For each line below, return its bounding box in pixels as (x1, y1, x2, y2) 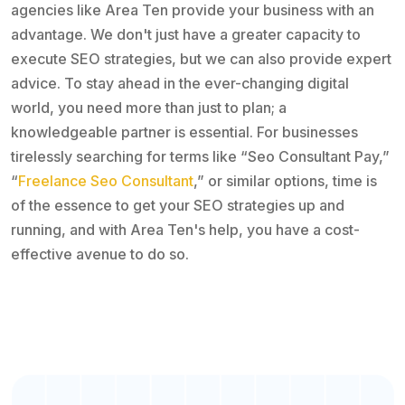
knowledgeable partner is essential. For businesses (11, 122, 358, 141)
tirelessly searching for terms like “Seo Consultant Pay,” (11, 146, 390, 165)
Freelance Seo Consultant (18, 171, 193, 190)
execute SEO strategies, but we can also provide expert (11, 49, 391, 68)
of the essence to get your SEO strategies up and (11, 195, 344, 214)
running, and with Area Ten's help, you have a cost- (11, 220, 360, 239)
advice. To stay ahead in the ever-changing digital (11, 73, 349, 92)
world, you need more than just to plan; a (11, 98, 287, 117)
